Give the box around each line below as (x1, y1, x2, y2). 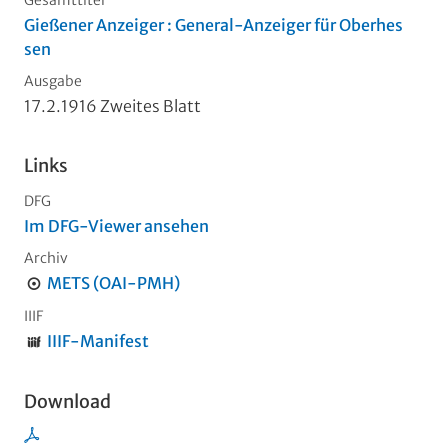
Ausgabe (24, 72, 82, 91)
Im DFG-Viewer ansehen (24, 216, 209, 237)
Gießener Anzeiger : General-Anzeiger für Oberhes (24, 15, 403, 36)
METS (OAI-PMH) (46, 273, 180, 294)
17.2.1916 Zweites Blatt (24, 96, 201, 117)
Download (24, 390, 111, 414)
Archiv (24, 249, 68, 268)
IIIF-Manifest (46, 331, 149, 352)
